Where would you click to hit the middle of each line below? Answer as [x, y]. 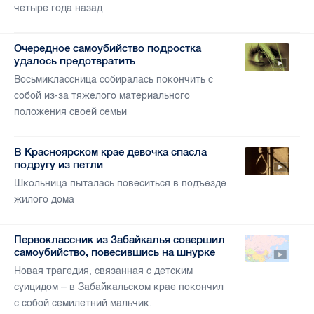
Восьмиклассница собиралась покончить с [114, 80]
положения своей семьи [70, 112]
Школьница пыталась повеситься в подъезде [120, 184]
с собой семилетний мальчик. [83, 303]
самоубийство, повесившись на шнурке [115, 252]
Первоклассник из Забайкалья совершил [120, 240]
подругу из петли [59, 165]
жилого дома [44, 200]
